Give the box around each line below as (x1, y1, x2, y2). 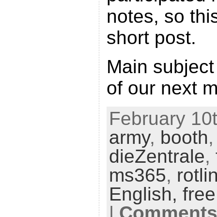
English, (108, 183, 183, 204)
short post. (106, 27, 196, 48)
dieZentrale (108, 145, 205, 167)
